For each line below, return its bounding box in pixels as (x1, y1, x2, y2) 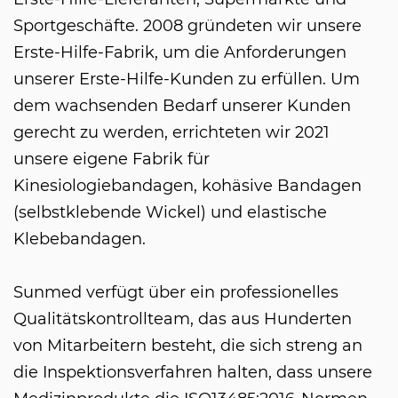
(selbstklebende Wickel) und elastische (13, 202, 327, 222)
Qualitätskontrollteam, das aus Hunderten (13, 308, 352, 329)
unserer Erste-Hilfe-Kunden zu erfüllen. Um (13, 68, 360, 89)
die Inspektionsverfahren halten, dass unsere (13, 362, 372, 382)
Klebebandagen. (13, 228, 146, 249)
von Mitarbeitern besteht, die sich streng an (13, 335, 362, 355)
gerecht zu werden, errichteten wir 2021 (13, 122, 330, 142)
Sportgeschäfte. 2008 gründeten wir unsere (13, 15, 362, 36)
